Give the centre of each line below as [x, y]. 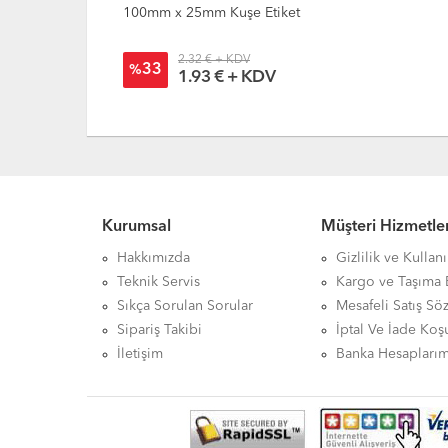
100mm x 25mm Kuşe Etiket [210, 13]
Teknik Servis [158, 282]
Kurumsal [136, 227]
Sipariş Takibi [159, 330]
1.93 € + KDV [225, 78]
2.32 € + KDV [213, 60]
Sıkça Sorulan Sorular [185, 306]
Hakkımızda [153, 258]
